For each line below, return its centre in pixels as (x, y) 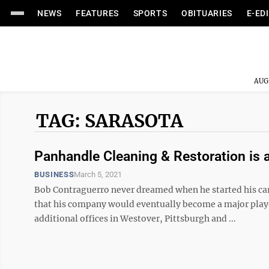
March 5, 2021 (98, 174)
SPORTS (150, 13)
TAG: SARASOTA (110, 121)
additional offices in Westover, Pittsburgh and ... (135, 219)
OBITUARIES (207, 13)
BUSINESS (54, 174)
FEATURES (97, 13)
